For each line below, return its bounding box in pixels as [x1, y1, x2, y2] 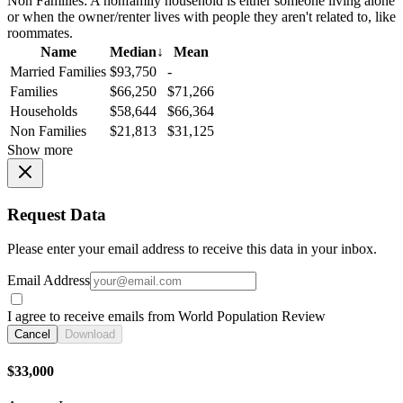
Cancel [14, 327, 50, 342]
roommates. [7, 25, 73, 41]
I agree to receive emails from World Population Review [7, 309, 326, 325]
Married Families [10, 64, 106, 80]
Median [110, 44, 157, 60]
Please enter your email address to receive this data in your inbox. [7, 241, 377, 257]
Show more [7, 142, 73, 158]
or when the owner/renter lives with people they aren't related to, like [7, 9, 396, 25]
